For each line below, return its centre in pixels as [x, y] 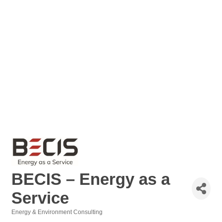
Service [40, 198]
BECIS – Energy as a [91, 179]
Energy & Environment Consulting [57, 212]
